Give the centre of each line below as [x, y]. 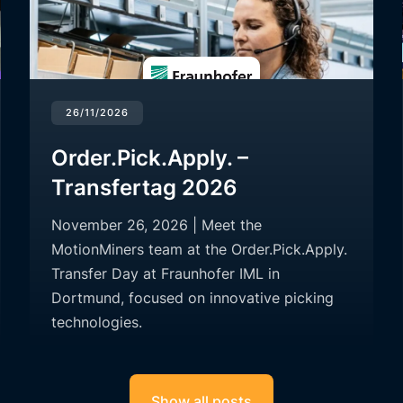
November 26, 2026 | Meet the [157, 225]
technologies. [97, 322]
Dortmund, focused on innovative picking [193, 298]
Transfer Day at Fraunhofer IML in [166, 274]
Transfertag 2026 [145, 188]
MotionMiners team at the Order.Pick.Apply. [200, 250]
